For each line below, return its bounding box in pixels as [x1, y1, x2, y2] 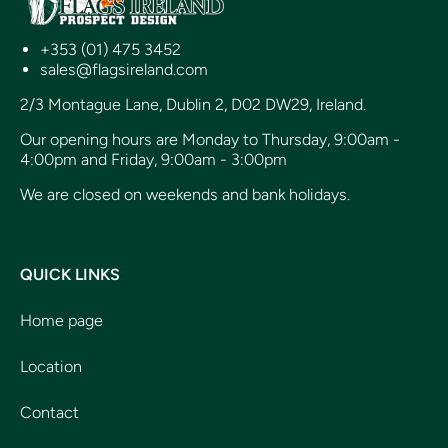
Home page [20, 311, 103, 330]
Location [20, 357, 82, 376]
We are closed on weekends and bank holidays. [20, 185, 350, 204]
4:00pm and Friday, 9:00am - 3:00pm [20, 150, 287, 169]
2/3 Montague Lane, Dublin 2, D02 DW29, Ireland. [20, 95, 366, 114]
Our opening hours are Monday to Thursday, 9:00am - [20, 130, 400, 149]
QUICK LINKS [20, 265, 120, 284]
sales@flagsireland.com [40, 60, 208, 79]
